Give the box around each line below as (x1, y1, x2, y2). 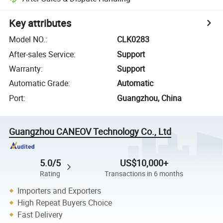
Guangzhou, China (117, 92, 182, 104)
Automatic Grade (9, 78, 69, 89)
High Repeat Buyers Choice (17, 197, 112, 208)
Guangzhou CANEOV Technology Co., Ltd (9, 125, 172, 137)
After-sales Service (9, 48, 74, 60)
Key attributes (9, 16, 72, 30)
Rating (40, 169, 61, 179)
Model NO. (9, 34, 46, 45)
